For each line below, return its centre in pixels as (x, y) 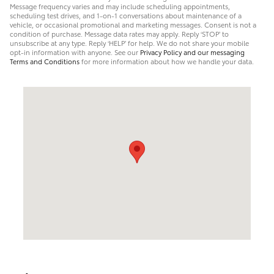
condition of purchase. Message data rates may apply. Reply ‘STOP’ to (119, 34)
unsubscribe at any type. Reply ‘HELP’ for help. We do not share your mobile (129, 43)
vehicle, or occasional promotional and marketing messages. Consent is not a (133, 25)
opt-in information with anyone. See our (75, 52)
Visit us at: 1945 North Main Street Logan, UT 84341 (128, 93)
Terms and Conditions (45, 61)
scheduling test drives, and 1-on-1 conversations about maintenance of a (126, 16)
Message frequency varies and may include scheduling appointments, (120, 6)
